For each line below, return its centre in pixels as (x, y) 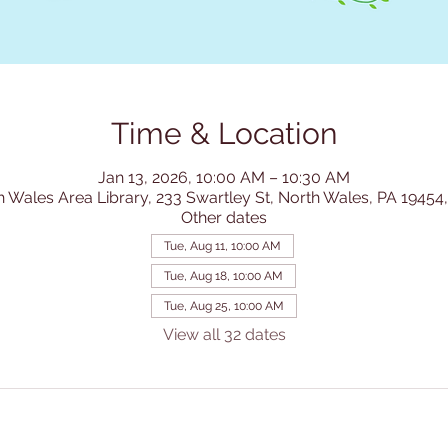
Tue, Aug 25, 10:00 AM (224, 306)
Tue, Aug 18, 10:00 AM (223, 276)
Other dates (224, 218)
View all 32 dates (224, 335)
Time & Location (224, 134)
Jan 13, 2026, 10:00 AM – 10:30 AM (224, 178)
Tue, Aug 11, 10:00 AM (222, 246)
